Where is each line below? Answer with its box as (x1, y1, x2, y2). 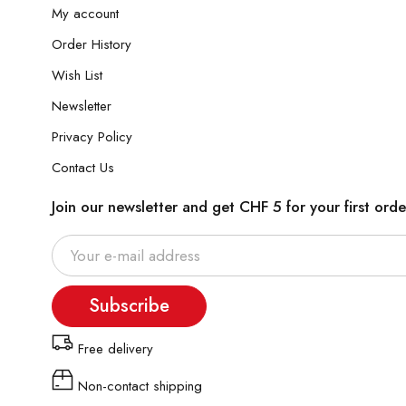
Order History (52, 34, 131, 54)
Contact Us (52, 158, 114, 178)
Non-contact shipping (78, 376, 202, 396)
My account (52, 4, 119, 24)
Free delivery (78, 339, 153, 359)
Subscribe (89, 293, 169, 319)
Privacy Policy (52, 127, 132, 147)
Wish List (52, 65, 102, 85)
